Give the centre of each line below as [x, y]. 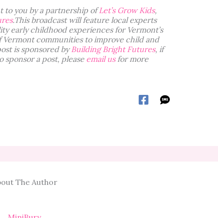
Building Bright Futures [113, 49]
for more [132, 59]
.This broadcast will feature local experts [84, 20]
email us [100, 59]
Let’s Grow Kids [127, 10]
